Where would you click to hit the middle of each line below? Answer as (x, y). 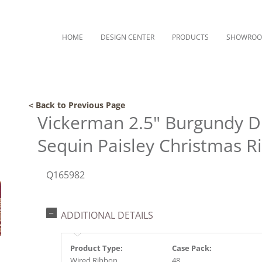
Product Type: (96, 248)
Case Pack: (192, 248)
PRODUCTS (190, 37)
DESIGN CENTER (127, 37)
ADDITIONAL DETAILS (107, 215)
